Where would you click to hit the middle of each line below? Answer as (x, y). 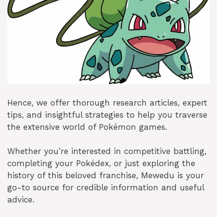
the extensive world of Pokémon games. (87, 127)
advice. (21, 200)
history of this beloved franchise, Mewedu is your (106, 176)
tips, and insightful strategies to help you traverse (107, 115)
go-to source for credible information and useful (106, 188)
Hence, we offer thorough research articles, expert (107, 102)
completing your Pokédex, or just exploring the (101, 163)
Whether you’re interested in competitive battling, (107, 151)
